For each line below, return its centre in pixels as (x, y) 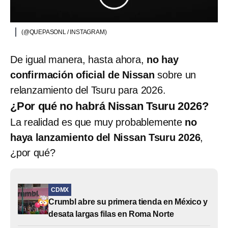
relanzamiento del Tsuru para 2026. (88, 90)
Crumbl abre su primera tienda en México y (128, 202)
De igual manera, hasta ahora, (78, 59)
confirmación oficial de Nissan (84, 75)
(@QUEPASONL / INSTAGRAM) (64, 32)
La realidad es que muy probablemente (98, 122)
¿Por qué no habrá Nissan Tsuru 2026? (109, 106)
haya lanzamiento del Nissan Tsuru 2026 (105, 137)
